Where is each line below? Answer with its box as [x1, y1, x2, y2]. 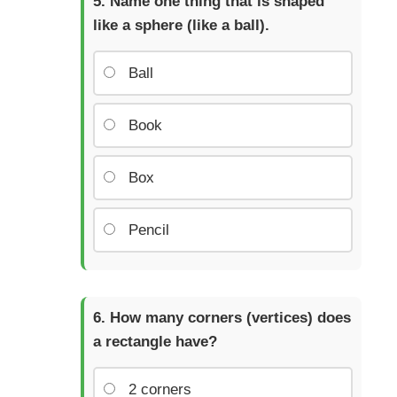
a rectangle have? [93, 332, 217, 350]
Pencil [128, 221, 169, 238]
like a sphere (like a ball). [93, 16, 269, 34]
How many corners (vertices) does [110, 308, 351, 326]
